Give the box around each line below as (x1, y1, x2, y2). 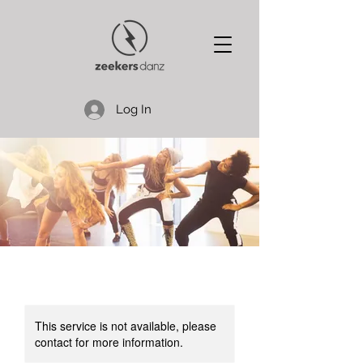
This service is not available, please (35, 318, 216, 334)
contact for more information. (35, 334, 183, 350)
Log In (116, 102, 152, 117)
